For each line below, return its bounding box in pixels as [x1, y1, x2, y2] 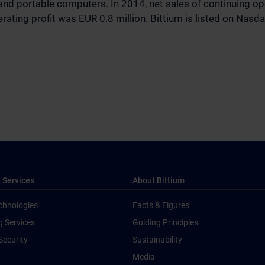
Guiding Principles [132, 218, 198, 227]
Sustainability [132, 235, 182, 244]
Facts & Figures [132, 201, 189, 210]
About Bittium [132, 176, 185, 185]
